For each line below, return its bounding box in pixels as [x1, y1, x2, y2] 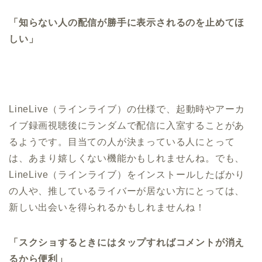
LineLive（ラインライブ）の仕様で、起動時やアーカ [9, 104, 245, 115]
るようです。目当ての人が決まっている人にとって [9, 137, 235, 147]
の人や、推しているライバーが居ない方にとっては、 [9, 186, 245, 196]
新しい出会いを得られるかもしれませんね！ [9, 202, 205, 213]
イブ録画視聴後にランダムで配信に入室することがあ [9, 120, 245, 131]
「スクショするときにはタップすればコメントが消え [9, 237, 245, 248]
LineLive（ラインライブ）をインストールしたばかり [9, 170, 245, 180]
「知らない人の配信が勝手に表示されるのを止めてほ [9, 18, 245, 28]
